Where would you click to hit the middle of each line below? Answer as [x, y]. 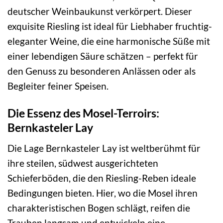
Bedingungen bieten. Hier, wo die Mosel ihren [103, 193]
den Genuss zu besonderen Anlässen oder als [102, 71]
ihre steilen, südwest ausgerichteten [83, 163]
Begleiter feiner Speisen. [58, 86]
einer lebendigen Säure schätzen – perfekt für [103, 56]
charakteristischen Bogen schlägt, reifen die [99, 208]
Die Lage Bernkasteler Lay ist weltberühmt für [104, 148]
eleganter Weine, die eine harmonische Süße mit [109, 41]
